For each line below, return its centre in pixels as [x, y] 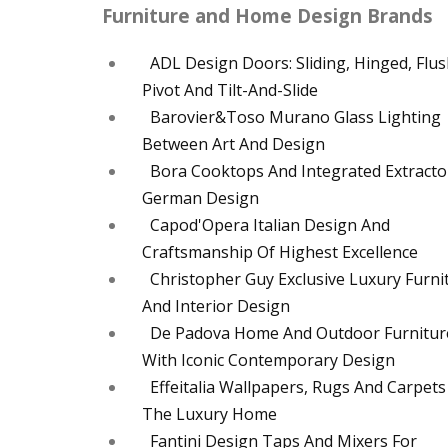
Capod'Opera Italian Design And [270, 225]
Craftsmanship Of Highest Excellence [280, 252]
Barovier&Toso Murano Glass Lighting [295, 117]
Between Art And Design [233, 144]
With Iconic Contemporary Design [268, 360]
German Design [200, 198]
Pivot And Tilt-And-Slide [230, 90]
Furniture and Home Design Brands [267, 16]
